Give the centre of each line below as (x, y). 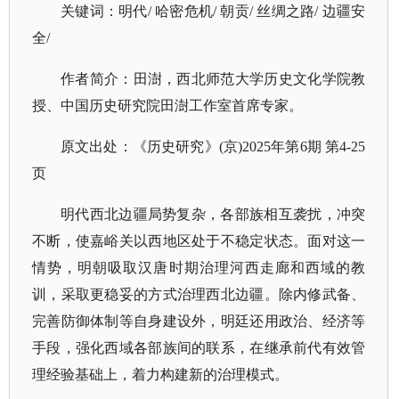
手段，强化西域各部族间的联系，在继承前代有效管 (199, 348)
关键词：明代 (104, 11)
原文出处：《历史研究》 (140, 147)
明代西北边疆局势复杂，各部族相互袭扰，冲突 (213, 214)
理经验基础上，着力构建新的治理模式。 (160, 375)
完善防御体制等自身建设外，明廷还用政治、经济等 (199, 321)
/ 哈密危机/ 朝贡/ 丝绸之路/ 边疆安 (256, 11)
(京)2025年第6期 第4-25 (292, 147)
